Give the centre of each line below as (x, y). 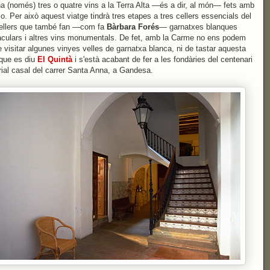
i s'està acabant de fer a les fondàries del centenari (162, 59)
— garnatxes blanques (198, 27)
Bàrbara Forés (133, 27)
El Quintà (55, 59)
